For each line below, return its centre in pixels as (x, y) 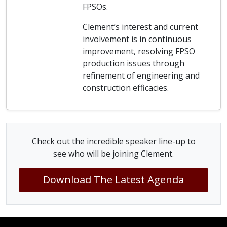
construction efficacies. (126, 88)
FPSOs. (95, 7)
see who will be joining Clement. (113, 154)
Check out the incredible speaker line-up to (113, 141)
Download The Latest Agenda (113, 180)
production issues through (134, 63)
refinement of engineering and (141, 75)
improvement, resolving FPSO (139, 51)
